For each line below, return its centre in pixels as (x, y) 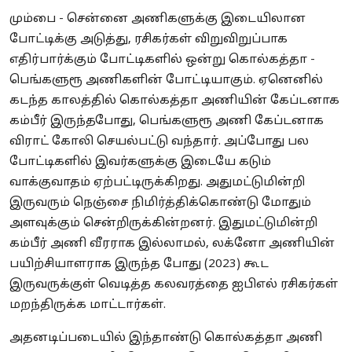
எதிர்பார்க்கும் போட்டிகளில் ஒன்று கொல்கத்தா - (162, 60)
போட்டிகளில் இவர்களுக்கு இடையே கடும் (140, 163)
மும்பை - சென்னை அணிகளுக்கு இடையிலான (158, 20)
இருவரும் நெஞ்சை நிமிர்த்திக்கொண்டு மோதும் (160, 203)
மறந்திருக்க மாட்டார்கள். (88, 306)
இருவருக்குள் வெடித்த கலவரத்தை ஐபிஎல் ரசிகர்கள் (174, 285)
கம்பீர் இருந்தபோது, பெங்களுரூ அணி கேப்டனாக (167, 122)
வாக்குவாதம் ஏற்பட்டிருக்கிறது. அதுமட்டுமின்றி (157, 183)
